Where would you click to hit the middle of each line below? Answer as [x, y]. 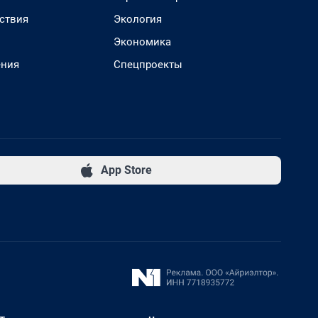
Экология [138, 19]
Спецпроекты [148, 64]
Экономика [142, 42]
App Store [126, 170]
